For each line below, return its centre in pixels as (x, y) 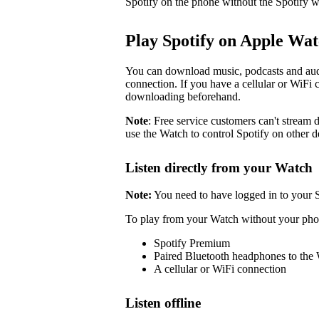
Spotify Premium (192, 244)
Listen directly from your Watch (219, 167)
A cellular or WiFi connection (220, 269)
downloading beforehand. (183, 96)
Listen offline (163, 303)
